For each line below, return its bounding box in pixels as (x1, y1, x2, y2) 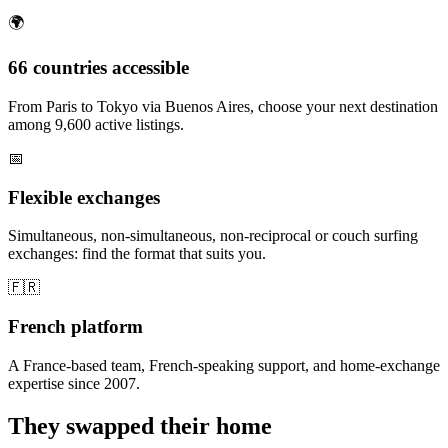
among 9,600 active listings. (8, 115, 184, 133)
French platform (8, 316, 143, 338)
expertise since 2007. (8, 374, 140, 392)
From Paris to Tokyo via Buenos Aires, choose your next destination (8, 97, 438, 115)
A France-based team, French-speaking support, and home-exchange (8, 356, 440, 374)
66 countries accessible (8, 57, 189, 79)
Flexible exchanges (8, 186, 160, 208)
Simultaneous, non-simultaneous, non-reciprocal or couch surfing (8, 227, 418, 245)
